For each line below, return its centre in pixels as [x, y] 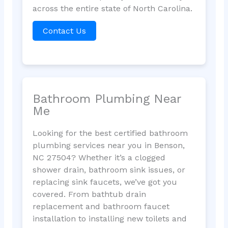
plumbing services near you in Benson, [108, 146]
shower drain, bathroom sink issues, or [109, 170]
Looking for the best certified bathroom [110, 133]
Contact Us [64, 31]
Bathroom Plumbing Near [107, 99]
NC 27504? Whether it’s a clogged [99, 158]
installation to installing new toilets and [109, 219]
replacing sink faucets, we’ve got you [105, 182]
